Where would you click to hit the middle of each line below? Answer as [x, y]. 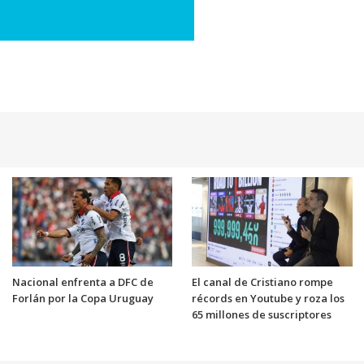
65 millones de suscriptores [262, 315]
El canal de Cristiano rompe [262, 282]
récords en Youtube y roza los [268, 299]
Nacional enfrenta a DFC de [82, 282]
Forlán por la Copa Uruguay [82, 299]
